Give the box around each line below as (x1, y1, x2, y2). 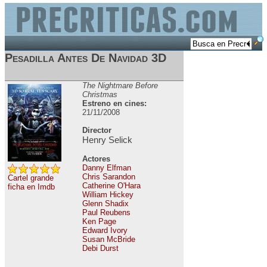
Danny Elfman (82, 163, 131, 172)
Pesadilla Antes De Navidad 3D (5, 51, 166, 64)
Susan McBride (82, 235, 135, 244)
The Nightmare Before (82, 81, 158, 90)
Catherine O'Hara (82, 181, 141, 190)
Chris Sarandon (82, 172, 135, 181)
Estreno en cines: (82, 99, 147, 108)
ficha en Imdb (8, 182, 55, 191)
